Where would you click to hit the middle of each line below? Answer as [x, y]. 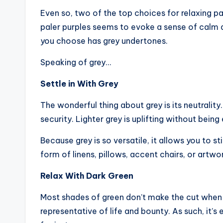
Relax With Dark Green [87, 176]
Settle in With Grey [79, 84]
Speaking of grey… [76, 62]
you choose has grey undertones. [104, 41]
